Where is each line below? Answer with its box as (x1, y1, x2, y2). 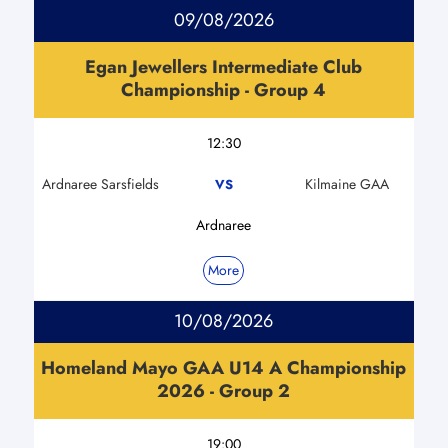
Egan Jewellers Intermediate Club (85, 53, 363, 80)
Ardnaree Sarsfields (41, 173, 159, 194)
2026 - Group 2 (157, 377, 291, 404)
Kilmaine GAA (305, 173, 390, 194)
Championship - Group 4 (121, 76, 327, 103)
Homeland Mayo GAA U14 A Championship (41, 354, 407, 381)
